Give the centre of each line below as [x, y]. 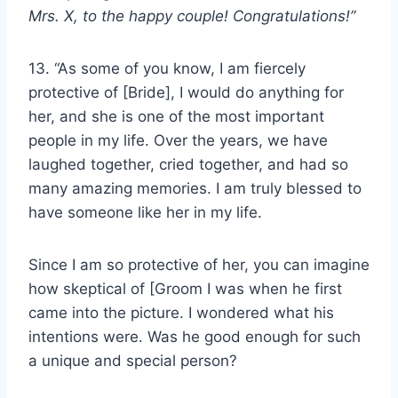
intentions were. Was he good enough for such [195, 336]
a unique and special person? [133, 360]
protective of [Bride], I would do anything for [186, 92]
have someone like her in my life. [145, 212]
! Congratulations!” [290, 16]
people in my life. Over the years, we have [178, 140]
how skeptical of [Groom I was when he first [185, 288]
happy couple [176, 16]
